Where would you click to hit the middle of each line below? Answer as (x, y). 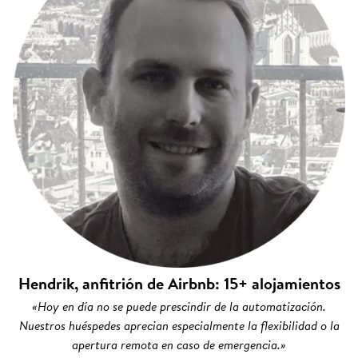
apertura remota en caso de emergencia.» (179, 345)
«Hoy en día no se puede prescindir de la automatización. (179, 306)
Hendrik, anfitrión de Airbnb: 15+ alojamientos (179, 284)
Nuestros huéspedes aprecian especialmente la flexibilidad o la (179, 326)
